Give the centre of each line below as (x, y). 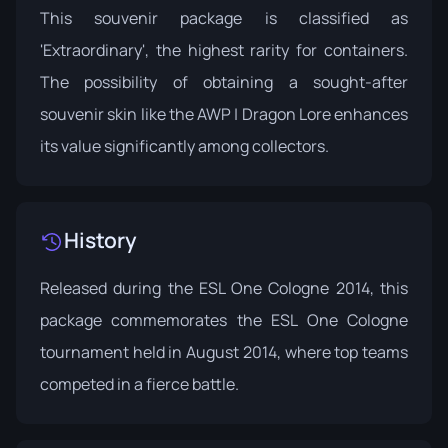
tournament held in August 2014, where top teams (224, 352)
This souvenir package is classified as (224, 18)
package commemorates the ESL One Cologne (224, 320)
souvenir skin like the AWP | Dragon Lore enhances (224, 114)
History (100, 240)
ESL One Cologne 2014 (284, 288)
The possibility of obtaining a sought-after (224, 82)
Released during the (119, 288)
